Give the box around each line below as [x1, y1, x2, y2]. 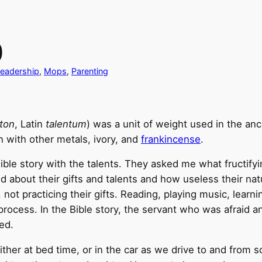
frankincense [141, 133, 201, 145]
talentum [46, 118, 87, 130]
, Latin [15, 118, 46, 130]
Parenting [71, 65, 108, 76]
